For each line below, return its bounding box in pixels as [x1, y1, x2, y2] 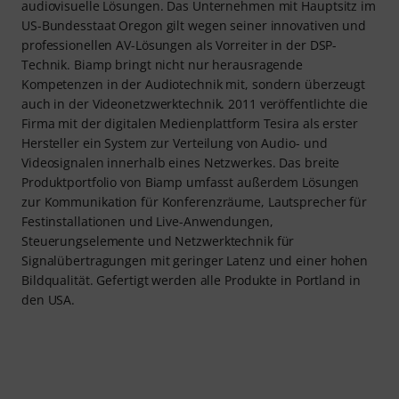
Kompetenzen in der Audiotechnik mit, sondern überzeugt [21, 76, 366, 94]
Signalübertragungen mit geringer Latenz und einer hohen [21, 252, 368, 270]
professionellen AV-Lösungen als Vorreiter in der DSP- [21, 37, 338, 54]
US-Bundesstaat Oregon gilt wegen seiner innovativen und [21, 17, 366, 35]
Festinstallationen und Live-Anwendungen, [21, 213, 273, 231]
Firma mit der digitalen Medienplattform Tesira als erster [21, 115, 358, 133]
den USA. [21, 291, 76, 309]
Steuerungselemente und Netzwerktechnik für [21, 232, 295, 250]
